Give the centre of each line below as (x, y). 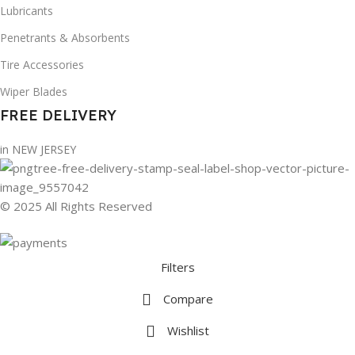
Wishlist (188, 331)
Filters (177, 267)
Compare (188, 299)
